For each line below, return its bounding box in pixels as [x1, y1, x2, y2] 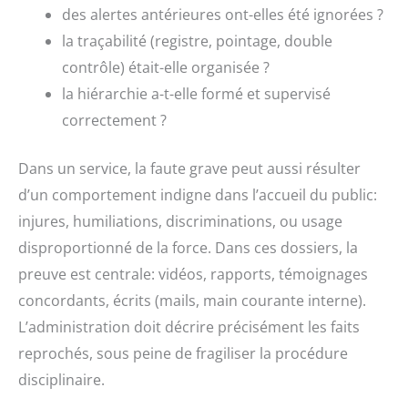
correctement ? [62, 110, 167, 131]
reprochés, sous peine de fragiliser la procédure [18, 343, 348, 364]
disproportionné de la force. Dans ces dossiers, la [18, 238, 358, 259]
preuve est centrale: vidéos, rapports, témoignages [18, 264, 368, 285]
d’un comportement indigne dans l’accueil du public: [18, 185, 377, 206]
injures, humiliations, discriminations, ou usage [18, 211, 342, 232]
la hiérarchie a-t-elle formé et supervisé [62, 84, 331, 105]
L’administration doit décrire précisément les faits [18, 317, 360, 338]
